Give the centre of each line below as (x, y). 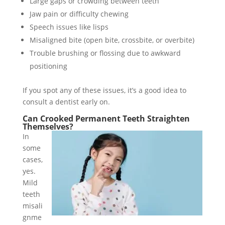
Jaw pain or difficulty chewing (79, 14)
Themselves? (48, 126)
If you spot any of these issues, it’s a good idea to (104, 90)
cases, (32, 159)
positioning (48, 66)
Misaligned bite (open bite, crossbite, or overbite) (112, 40)
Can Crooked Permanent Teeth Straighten (106, 118)
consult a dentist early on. (66, 101)
